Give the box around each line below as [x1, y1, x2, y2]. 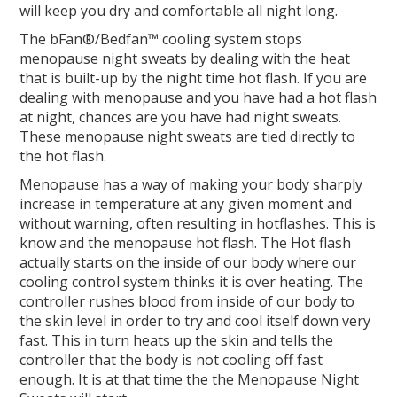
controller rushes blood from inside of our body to [19, 292, 355, 312]
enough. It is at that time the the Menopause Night [19, 370, 360, 390]
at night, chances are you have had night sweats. [19, 107, 342, 128]
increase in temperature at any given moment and [19, 194, 353, 214]
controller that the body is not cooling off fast [19, 350, 323, 370]
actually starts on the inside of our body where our [19, 253, 357, 273]
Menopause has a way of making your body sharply [19, 175, 363, 195]
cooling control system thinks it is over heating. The [19, 272, 364, 292]
